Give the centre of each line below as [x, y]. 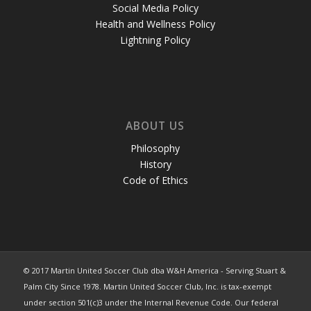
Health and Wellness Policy [155, 24]
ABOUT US [155, 126]
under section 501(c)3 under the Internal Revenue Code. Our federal [151, 302]
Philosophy [155, 148]
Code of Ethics [155, 180]
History [155, 164]
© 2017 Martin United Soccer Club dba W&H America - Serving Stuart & [154, 270]
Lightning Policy [155, 40]
